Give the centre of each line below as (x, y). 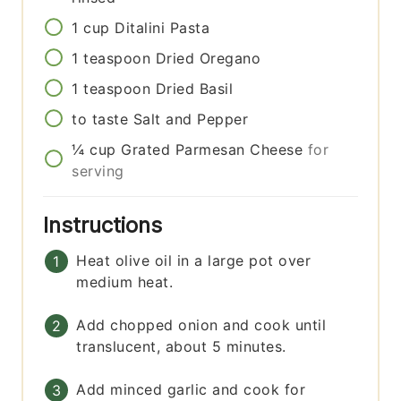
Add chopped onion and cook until (201, 325)
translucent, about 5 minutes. (181, 347)
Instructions (106, 226)
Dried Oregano (208, 59)
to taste (100, 119)
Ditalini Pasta (162, 28)
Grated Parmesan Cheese (212, 150)
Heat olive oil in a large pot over (194, 261)
